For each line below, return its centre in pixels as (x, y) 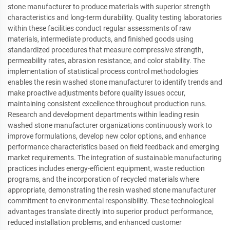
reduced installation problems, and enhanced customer (95, 222)
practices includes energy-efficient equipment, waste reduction (106, 168)
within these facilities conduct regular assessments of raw (100, 28)
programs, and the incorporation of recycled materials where (103, 179)
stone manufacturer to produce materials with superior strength (109, 6)
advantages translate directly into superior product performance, (110, 211)
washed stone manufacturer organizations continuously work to (110, 125)
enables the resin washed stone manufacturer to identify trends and (115, 82)
